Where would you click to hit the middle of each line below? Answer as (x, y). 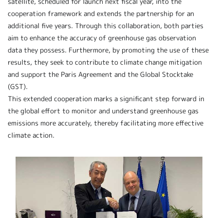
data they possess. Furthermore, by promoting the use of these (108, 50)
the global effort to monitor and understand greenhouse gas (103, 111)
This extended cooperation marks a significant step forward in (106, 99)
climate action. (31, 135)
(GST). (18, 87)
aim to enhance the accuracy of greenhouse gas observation (102, 38)
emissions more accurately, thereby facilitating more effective (106, 123)
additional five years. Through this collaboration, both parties (106, 26)
